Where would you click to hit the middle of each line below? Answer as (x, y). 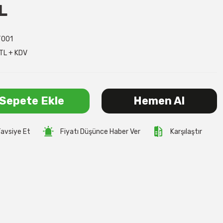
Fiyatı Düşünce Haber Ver (100, 131)
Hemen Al (159, 101)
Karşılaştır (186, 131)
